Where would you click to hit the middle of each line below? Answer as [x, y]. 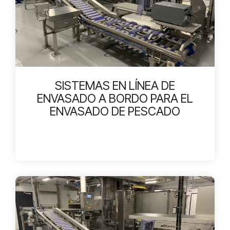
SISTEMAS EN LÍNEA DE [115, 85]
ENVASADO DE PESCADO [115, 111]
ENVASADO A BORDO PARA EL [115, 98]
